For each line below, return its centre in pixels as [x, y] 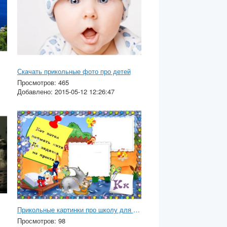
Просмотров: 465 [43, 82]
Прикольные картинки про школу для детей [136, 210]
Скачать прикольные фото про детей [74, 71]
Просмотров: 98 [41, 221]
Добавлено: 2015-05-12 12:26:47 [66, 91]
